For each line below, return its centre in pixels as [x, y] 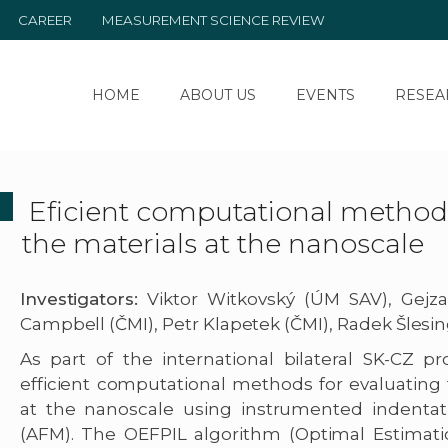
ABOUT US [217, 95]
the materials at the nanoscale [222, 243]
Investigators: [79, 299]
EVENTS [325, 95]
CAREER [45, 20]
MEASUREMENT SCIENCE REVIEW [213, 20]
